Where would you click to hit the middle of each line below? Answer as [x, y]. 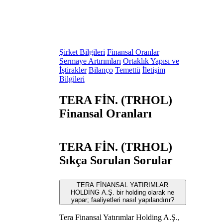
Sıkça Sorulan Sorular [116, 160]
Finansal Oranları [105, 113]
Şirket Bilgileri [82, 52]
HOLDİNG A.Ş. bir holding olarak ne [123, 192]
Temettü [127, 70]
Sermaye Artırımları [90, 61]
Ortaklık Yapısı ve [151, 61]
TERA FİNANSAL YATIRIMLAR [123, 185]
